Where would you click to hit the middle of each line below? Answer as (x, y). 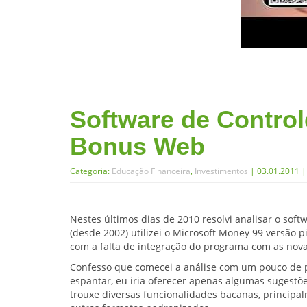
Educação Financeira (151, 171)
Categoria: (91, 171)
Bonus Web (137, 146)
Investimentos (221, 171)
